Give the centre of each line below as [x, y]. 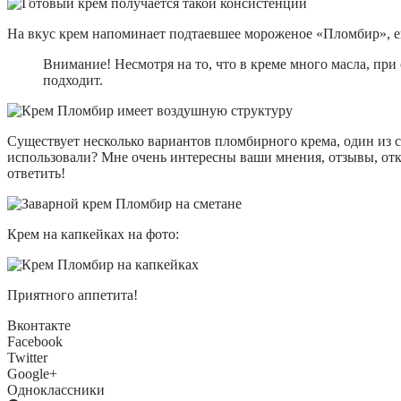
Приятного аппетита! [73, 294]
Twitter [27, 357]
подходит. [73, 80]
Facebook [35, 341]
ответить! [36, 173]
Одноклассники [56, 389]
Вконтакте [39, 325]
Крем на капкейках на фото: [93, 234]
